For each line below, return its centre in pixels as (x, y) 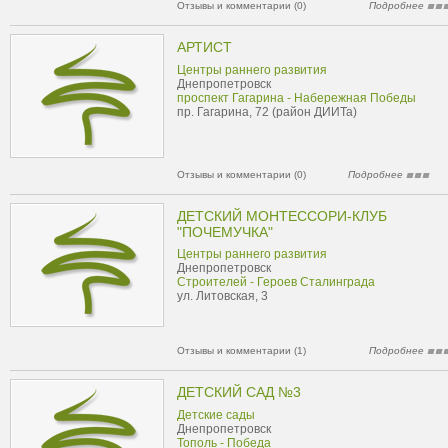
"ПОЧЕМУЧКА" (225, 232)
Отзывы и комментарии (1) (241, 350)
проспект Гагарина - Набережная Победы (296, 98)
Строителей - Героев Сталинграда (276, 282)
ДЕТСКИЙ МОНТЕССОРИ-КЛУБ (282, 216)
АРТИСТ (204, 47)
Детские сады (216, 415)
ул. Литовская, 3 (222, 296)
